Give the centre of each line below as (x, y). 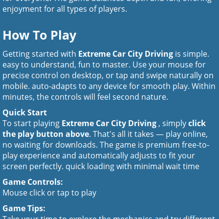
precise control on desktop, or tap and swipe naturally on (108, 75)
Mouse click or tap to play (49, 193)
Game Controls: (33, 182)
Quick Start (25, 112)
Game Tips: (24, 208)
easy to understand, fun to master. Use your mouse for (104, 65)
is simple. (192, 54)
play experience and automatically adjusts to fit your (99, 155)
